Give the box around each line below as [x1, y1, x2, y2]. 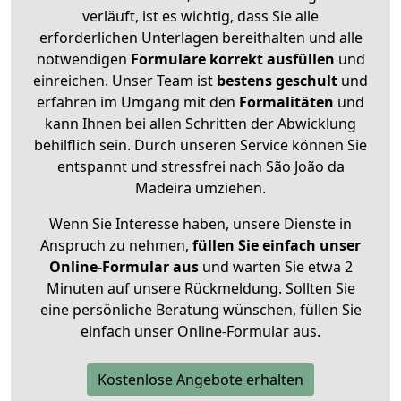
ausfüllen [266, 49, 335, 70]
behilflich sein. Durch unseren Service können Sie [34, 135, 367, 156]
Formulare [130, 49, 206, 70]
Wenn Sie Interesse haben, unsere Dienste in [49, 214, 352, 235]
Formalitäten [239, 92, 334, 113]
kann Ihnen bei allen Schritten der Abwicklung [45, 114, 356, 134]
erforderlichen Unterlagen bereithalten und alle [38, 28, 363, 48]
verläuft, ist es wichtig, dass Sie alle [82, 6, 319, 27]
